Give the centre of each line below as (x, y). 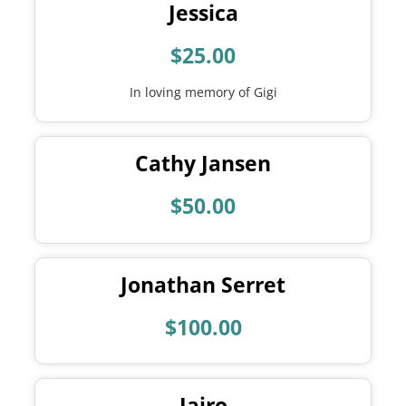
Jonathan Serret (203, 285)
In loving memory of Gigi (203, 92)
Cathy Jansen (203, 164)
